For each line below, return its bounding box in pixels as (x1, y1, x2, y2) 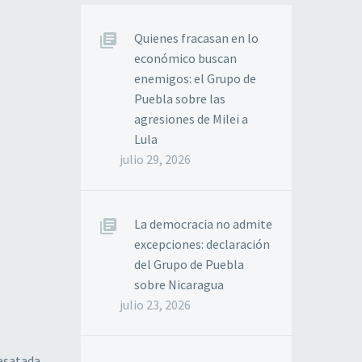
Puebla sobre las (134, 90, 225, 107)
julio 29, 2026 (120, 151, 191, 167)
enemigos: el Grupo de (134, 70, 256, 86)
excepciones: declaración (134, 236, 270, 252)
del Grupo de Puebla (134, 256, 244, 272)
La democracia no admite (134, 216, 272, 232)
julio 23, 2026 (120, 297, 191, 313)
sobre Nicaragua (134, 276, 224, 293)
